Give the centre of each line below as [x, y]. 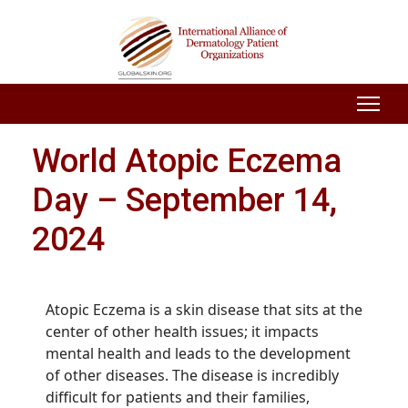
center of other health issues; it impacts [182, 331]
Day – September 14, [184, 200]
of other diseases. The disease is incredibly [192, 375]
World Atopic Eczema [187, 161]
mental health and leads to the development [198, 353]
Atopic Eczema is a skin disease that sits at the [204, 310]
